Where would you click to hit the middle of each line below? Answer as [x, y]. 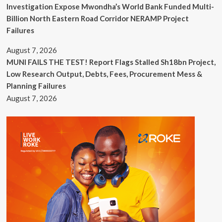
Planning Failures [36, 86]
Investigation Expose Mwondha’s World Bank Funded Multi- [110, 7]
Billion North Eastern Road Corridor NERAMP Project [97, 19]
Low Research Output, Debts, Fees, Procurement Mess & [104, 74]
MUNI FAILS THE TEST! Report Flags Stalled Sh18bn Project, [111, 62]
